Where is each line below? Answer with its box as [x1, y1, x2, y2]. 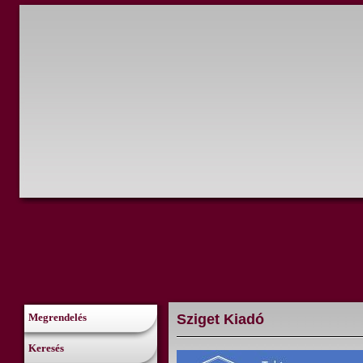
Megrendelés [28, 311, 87, 323]
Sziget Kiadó [177, 310, 264, 327]
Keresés [28, 342, 64, 354]
